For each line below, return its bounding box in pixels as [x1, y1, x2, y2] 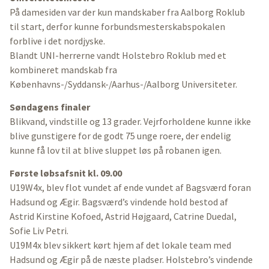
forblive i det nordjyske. [10, 34, 105, 47]
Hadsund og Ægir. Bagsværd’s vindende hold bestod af [10, 196, 228, 208]
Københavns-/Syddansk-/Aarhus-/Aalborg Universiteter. [10, 77, 237, 90]
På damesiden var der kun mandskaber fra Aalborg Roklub [10, 5, 245, 18]
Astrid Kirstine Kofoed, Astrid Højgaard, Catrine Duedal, [10, 210, 237, 223]
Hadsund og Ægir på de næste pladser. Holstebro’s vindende [10, 253, 253, 266]
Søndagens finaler [10, 101, 90, 113]
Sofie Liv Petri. [10, 225, 68, 237]
